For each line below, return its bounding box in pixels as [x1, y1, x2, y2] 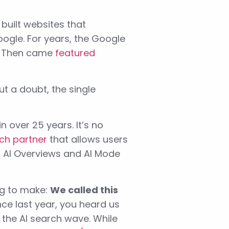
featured [55, 47, 95, 60]
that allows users [47, 133, 128, 146]
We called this [50, 183, 118, 196]
